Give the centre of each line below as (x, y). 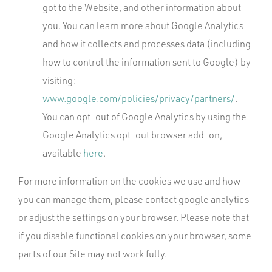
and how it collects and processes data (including (147, 44)
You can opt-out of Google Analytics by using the (144, 117)
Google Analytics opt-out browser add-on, (132, 135)
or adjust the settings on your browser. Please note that (134, 217)
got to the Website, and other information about (142, 7)
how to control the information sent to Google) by (147, 62)
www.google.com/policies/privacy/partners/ (139, 98)
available (63, 153)
